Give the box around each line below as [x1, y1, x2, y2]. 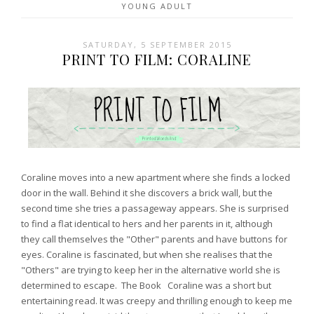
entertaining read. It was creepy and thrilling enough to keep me [21, 294, 292, 308]
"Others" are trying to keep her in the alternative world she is [21, 264, 280, 277]
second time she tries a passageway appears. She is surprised [21, 202, 289, 215]
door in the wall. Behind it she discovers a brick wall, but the [21, 186, 273, 200]
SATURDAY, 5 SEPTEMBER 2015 [82, 39, 232, 50]
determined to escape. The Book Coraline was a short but [21, 279, 271, 292]
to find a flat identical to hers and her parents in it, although [21, 217, 273, 231]
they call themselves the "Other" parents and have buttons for [21, 233, 287, 246]
